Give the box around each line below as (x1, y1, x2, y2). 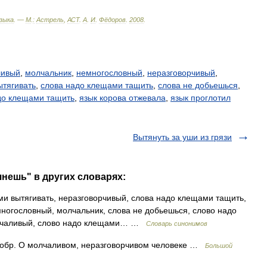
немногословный (76, 68, 142, 77)
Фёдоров (99, 16, 126, 23)
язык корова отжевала (79, 93, 166, 103)
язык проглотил (170, 93, 231, 103)
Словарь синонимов (146, 220, 207, 227)
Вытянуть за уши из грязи (133, 132, 232, 142)
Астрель (36, 16, 64, 23)
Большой (205, 242, 232, 249)
